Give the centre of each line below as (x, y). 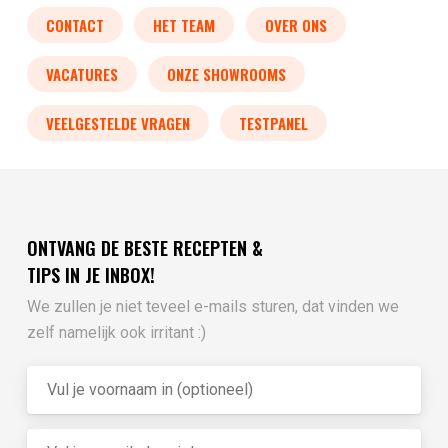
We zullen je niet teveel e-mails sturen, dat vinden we (212, 306)
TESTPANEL (274, 123)
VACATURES (81, 74)
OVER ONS (295, 25)
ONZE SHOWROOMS (227, 74)
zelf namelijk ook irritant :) (116, 332)
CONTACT (74, 25)
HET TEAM (184, 25)
